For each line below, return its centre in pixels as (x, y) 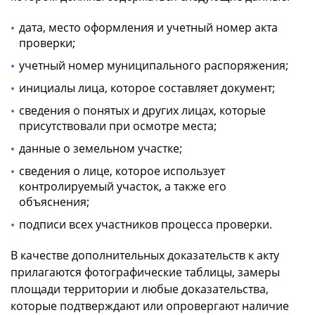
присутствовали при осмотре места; (118, 126)
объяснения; (54, 202)
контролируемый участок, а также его (123, 187)
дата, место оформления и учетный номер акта (148, 28)
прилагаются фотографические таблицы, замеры (145, 272)
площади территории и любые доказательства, (140, 289)
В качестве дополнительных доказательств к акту (145, 256)
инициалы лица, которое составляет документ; (147, 88)
